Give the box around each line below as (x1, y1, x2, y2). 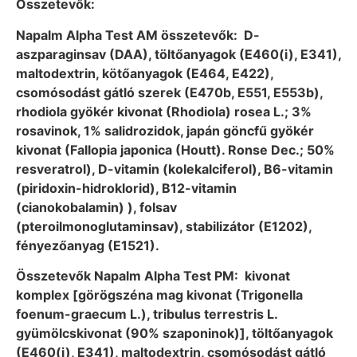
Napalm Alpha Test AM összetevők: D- (16, 26, 260, 43)
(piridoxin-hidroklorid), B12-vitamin (16, 179, 237, 196)
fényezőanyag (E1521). (16, 237, 159, 253)
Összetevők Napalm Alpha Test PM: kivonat (16, 267, 290, 284)
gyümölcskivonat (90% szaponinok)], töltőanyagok (16, 324, 333, 341)
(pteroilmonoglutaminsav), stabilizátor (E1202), (16, 218, 312, 234)
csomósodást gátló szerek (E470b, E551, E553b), (16, 84, 323, 100)
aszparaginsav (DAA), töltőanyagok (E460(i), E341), (16, 45, 341, 62)
